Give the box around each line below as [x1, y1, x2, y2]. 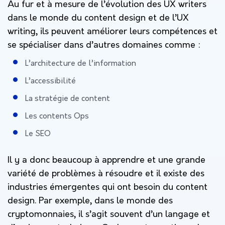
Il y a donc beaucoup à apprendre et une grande [8, 155, 205, 166]
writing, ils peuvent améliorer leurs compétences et [8, 26, 217, 37]
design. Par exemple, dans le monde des [8, 195, 173, 206]
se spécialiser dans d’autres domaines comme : [8, 40, 203, 51]
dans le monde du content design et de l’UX [8, 13, 189, 24]
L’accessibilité [25, 76, 78, 86]
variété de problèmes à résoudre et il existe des [8, 168, 204, 179]
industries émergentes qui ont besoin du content [8, 182, 207, 193]
